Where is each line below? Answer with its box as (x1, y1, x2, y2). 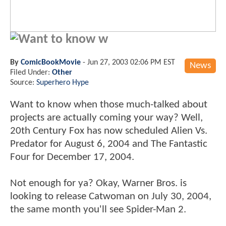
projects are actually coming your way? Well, (10, 112, 203, 123)
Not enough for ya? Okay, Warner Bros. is (10, 178, 187, 189)
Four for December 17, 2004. (10, 151, 134, 162)
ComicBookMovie (21, 58, 81, 67)
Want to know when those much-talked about (10, 99, 207, 110)
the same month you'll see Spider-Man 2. (10, 204, 186, 215)
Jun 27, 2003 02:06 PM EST (87, 58, 175, 67)
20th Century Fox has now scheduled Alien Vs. (10, 125, 207, 136)
